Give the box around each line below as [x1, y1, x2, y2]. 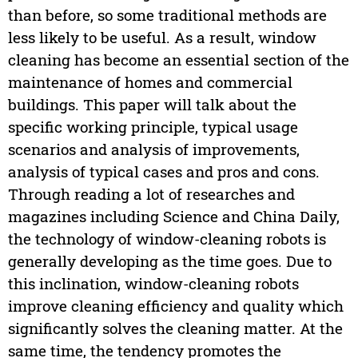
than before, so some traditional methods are [7, 5, 327, 26]
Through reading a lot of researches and [7, 184, 295, 205]
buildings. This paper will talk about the [7, 94, 296, 115]
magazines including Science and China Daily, [7, 206, 340, 227]
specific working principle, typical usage [7, 117, 298, 137]
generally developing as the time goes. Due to [7, 251, 332, 272]
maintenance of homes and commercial [7, 72, 292, 93]
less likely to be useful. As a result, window [7, 27, 316, 48]
